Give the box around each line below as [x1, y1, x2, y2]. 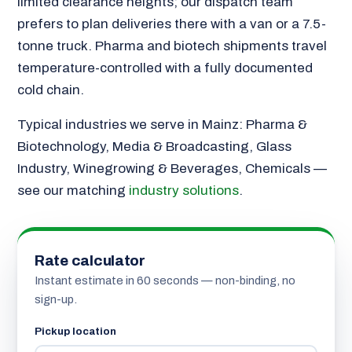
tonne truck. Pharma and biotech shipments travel [16, 38, 327, 53]
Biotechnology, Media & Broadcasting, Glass [16, 138, 291, 154]
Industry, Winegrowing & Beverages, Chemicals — [16, 160, 327, 176]
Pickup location [34, 325, 116, 338]
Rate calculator [34, 253, 145, 269]
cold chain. [16, 82, 84, 97]
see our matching [16, 182, 129, 198]
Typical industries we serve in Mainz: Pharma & [16, 116, 307, 132]
